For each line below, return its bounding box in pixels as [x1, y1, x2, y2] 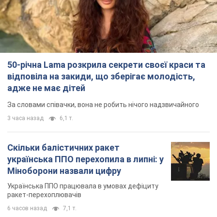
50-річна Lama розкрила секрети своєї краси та [7, 60, 205, 70]
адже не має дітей [7, 83, 85, 93]
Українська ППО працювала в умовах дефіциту [7, 182, 158, 190]
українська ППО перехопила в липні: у [7, 154, 164, 165]
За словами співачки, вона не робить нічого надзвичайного [7, 101, 199, 109]
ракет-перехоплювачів [7, 191, 81, 199]
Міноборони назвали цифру [7, 166, 121, 176]
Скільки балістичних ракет [7, 142, 120, 153]
